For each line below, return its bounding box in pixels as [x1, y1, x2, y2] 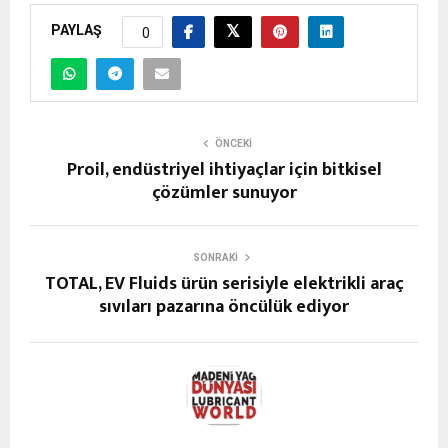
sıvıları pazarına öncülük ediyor [99, 291, 349, 322]
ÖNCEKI [214, 137, 252, 149]
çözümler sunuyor [151, 177, 297, 208]
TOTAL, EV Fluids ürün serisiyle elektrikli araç [44, 268, 404, 299]
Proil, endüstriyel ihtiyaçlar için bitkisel [66, 154, 382, 185]
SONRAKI [192, 251, 238, 263]
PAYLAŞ [51, 22, 102, 39]
